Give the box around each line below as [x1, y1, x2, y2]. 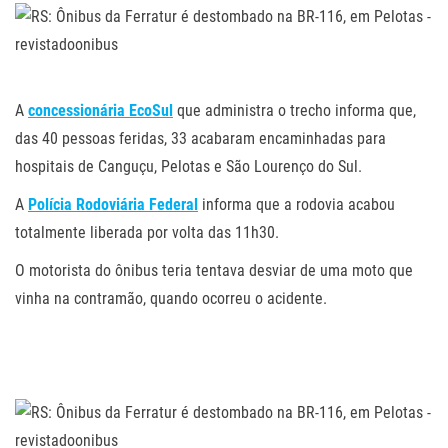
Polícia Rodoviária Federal [28, 194, 198, 214]
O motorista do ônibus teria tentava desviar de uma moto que [15, 260, 413, 280]
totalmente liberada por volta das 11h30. [15, 222, 279, 242]
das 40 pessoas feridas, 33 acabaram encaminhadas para [15, 128, 386, 148]
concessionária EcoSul [28, 100, 173, 120]
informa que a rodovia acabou [198, 194, 395, 214]
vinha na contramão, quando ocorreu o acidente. [15, 288, 327, 308]
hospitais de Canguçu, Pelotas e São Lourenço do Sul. [15, 156, 362, 176]
